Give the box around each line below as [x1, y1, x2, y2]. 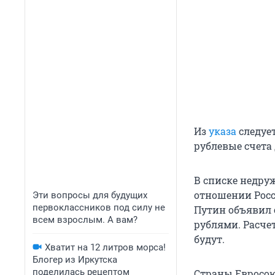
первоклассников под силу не [33, 202, 165, 213]
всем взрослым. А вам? [33, 214, 137, 225]
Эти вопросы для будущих [33, 190, 147, 201]
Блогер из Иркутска [33, 254, 117, 265]
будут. [194, 233, 225, 246]
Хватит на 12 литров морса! [45, 242, 166, 253]
